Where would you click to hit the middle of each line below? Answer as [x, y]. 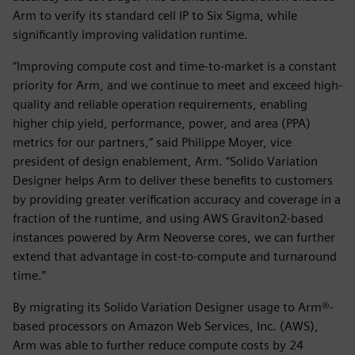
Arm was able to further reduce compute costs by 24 [158, 345]
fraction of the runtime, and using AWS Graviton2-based [168, 218]
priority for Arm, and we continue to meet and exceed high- [177, 85]
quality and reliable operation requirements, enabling [160, 104]
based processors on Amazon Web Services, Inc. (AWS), [166, 326]
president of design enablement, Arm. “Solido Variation [165, 161]
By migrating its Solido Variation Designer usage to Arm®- [173, 307]
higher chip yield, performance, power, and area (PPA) [162, 123]
